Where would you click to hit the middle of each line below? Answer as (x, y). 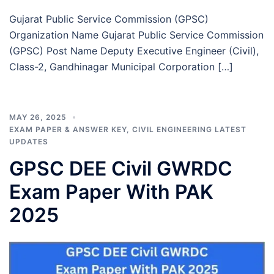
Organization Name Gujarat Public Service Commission (136, 35)
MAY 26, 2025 (38, 117)
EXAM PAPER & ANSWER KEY (68, 129)
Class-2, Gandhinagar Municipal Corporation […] (121, 66)
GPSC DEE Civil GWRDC (121, 168)
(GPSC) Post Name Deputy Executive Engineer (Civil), (134, 50)
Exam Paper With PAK (111, 191)
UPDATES (29, 141)
